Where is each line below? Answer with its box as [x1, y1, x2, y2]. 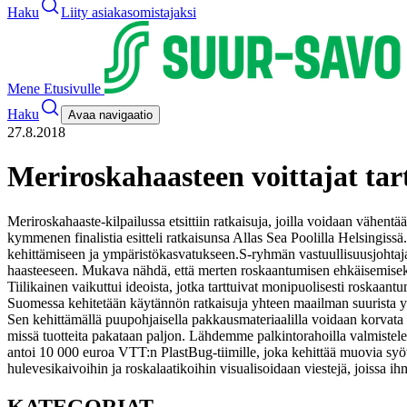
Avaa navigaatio [68, 108, 153, 122]
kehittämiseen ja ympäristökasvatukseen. [7, 245, 239, 262]
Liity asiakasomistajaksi [61, 5, 196, 20]
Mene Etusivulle [7, 81, 104, 96]
